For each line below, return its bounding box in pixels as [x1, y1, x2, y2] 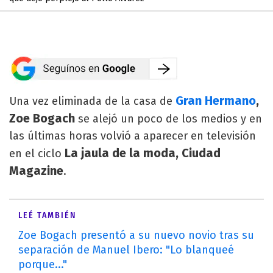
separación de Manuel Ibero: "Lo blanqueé [18, 243, 234, 257]
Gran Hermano [175, 93, 256, 108]
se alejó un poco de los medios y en [75, 112, 262, 126]
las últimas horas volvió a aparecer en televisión [9, 129, 256, 143]
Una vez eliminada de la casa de [9, 94, 175, 108]
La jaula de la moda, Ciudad [65, 146, 221, 160]
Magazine [9, 163, 63, 178]
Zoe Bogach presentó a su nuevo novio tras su [18, 229, 254, 242]
